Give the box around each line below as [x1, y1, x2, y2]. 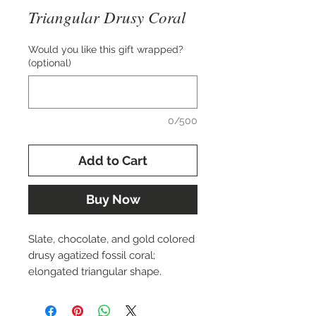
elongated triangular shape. [28, 265, 162, 278]
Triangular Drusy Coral [28, 6, 186, 28]
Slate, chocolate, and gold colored [28, 233, 195, 245]
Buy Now [85, 192, 140, 207]
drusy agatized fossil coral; [28, 249, 155, 262]
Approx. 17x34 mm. [28, 298, 120, 310]
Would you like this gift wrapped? [28, 44, 183, 55]
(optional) [28, 57, 71, 68]
